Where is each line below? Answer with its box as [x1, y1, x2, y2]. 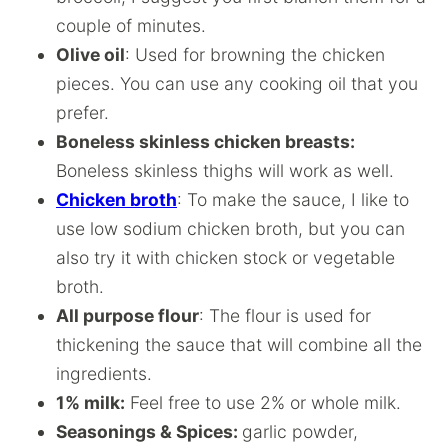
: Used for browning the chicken [125, 44, 385, 65]
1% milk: [56, 392, 125, 413]
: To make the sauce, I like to [177, 189, 409, 210]
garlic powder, [242, 421, 358, 442]
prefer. [56, 102, 109, 123]
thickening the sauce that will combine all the [56, 334, 422, 355]
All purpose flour [56, 305, 199, 326]
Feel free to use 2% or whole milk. [125, 392, 401, 413]
